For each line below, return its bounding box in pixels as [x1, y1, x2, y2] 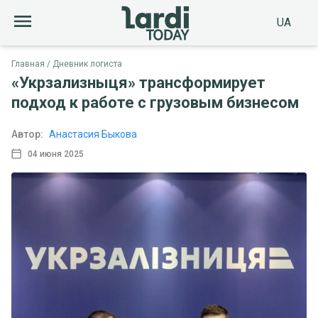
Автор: [11, 128, 43, 140]
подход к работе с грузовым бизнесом [11, 94, 299, 111]
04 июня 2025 [27, 148, 84, 159]
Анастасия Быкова [49, 128, 137, 140]
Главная [11, 59, 45, 69]
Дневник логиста [53, 59, 122, 69]
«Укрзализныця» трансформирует [11, 74, 265, 92]
